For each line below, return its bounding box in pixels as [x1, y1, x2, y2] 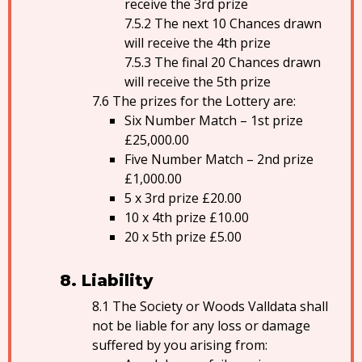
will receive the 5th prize [124, 73, 271, 90]
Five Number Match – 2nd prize [124, 150, 314, 168]
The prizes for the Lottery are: [112, 92, 296, 110]
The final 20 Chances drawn [154, 53, 321, 71]
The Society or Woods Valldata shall [112, 297, 328, 315]
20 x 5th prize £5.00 [124, 228, 242, 246]
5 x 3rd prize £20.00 [124, 189, 242, 207]
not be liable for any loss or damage [92, 317, 310, 335]
